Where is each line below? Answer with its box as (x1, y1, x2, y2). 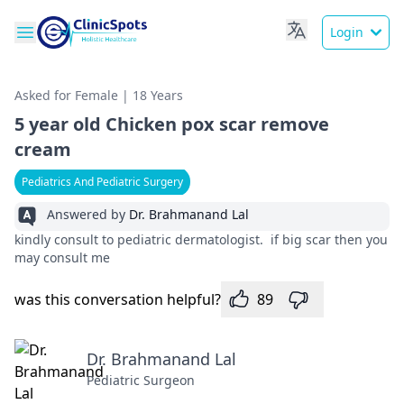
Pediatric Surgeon (87, 372, 195, 389)
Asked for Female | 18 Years (14, 87, 183, 104)
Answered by (47, 206, 129, 223)
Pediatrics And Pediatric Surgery (22, 174, 183, 189)
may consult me (14, 249, 114, 266)
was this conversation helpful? (14, 289, 221, 309)
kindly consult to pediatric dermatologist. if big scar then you (14, 231, 388, 248)
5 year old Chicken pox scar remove (14, 112, 329, 136)
